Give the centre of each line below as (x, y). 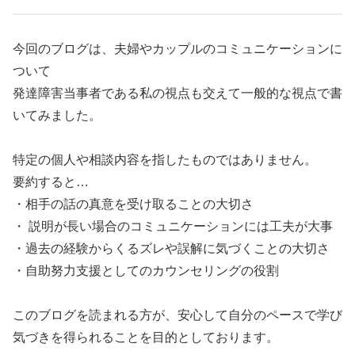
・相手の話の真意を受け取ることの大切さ (133, 204)
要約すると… (51, 181)
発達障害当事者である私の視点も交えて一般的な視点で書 (177, 93)
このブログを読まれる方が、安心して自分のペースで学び (177, 315)
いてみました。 (57, 115)
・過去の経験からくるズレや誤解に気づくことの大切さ (171, 248)
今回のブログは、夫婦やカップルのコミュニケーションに (177, 48)
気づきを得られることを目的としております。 (146, 337)
